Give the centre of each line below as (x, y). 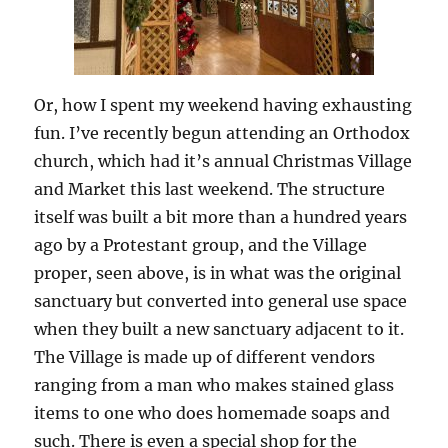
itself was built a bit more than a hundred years (221, 217)
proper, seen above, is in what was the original (218, 273)
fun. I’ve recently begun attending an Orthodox (222, 133)
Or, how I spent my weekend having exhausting (223, 105)
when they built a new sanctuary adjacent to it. (219, 329)
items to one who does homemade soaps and (212, 413)
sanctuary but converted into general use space (221, 301)
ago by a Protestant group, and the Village (201, 245)
